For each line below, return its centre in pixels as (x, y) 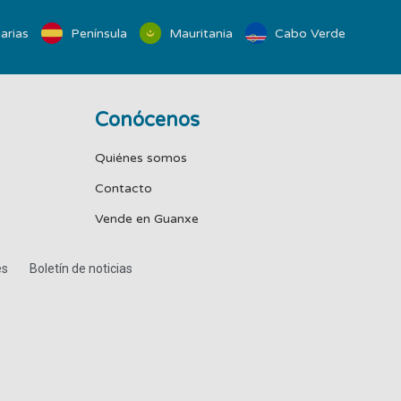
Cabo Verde (308, 33)
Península (97, 33)
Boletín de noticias (81, 269)
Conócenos (147, 120)
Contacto (124, 189)
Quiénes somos (141, 158)
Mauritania (199, 33)
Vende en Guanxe (147, 219)
